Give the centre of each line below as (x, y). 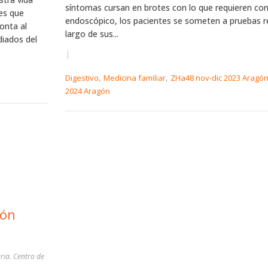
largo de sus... (92, 34)
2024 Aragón (87, 91)
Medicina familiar (134, 78)
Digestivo (82, 78)
